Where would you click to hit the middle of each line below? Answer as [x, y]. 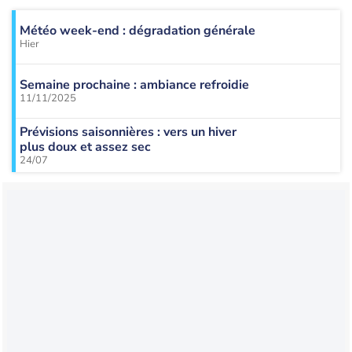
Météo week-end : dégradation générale [137, 31]
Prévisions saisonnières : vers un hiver [128, 132]
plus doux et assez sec [85, 147]
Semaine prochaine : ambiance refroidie [134, 85]
